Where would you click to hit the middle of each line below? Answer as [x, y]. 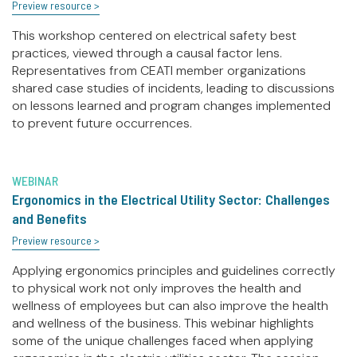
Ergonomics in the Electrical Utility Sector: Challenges [171, 200]
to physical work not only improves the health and [157, 288]
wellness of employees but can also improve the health [170, 306]
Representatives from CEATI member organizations [159, 71]
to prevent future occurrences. [102, 124]
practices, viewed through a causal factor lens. [147, 53]
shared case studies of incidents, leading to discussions [173, 88]
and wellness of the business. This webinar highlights [163, 324]
